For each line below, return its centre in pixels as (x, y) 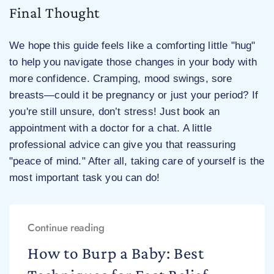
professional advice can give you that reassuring (123, 145)
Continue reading (66, 228)
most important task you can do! (85, 178)
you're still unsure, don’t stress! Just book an (115, 112)
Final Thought (54, 13)
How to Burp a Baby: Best (116, 253)
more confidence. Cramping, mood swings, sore (121, 79)
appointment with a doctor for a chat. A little (110, 128)
